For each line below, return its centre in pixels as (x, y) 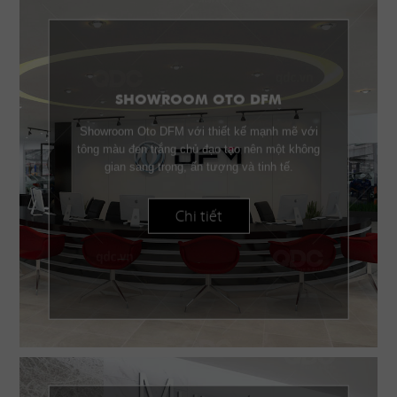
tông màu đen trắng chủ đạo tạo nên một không (198, 150)
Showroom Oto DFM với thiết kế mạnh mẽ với (198, 132)
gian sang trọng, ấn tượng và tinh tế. (198, 167)
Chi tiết (198, 217)
